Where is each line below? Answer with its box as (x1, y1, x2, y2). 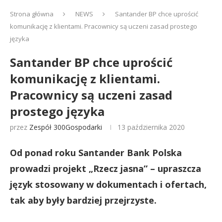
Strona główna (10, 9, 54, 18)
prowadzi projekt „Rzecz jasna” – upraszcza (10, 163, 201, 174)
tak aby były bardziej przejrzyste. (10, 194, 157, 206)
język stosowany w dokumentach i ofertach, (10, 178, 207, 190)
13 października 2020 (117, 122, 185, 132)
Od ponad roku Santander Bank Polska (10, 147, 182, 159)
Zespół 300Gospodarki (29, 122, 102, 132)
